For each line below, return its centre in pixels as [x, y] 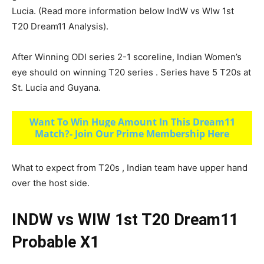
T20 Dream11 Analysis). [60, 26]
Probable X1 [55, 242]
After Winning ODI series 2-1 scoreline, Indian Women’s [127, 57]
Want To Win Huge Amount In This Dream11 [132, 122]
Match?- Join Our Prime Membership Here [132, 134]
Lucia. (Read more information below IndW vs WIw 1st [123, 11]
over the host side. [51, 183]
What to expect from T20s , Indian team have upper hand [130, 168]
